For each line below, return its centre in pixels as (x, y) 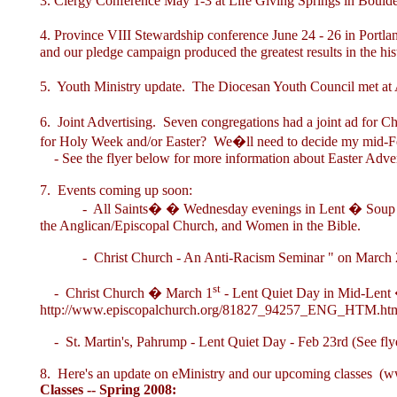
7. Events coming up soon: (116, 190)
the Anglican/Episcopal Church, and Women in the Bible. (200, 226)
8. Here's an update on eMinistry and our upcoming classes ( (212, 374)
